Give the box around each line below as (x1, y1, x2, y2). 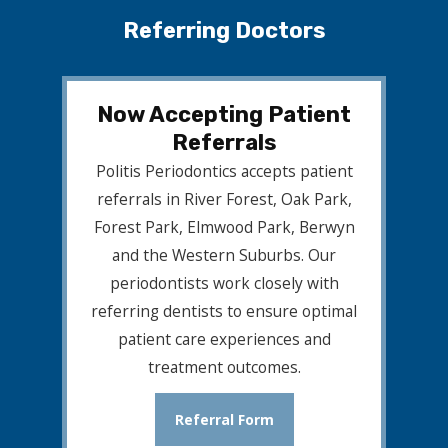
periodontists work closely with (109, 272, 339, 295)
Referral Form (174, 410, 274, 430)
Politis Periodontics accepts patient (95, 160, 353, 183)
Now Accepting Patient (97, 101, 351, 129)
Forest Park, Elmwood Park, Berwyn (93, 216, 355, 239)
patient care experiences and (117, 328, 331, 351)
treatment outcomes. (147, 356, 301, 379)
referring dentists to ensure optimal (91, 300, 357, 323)
